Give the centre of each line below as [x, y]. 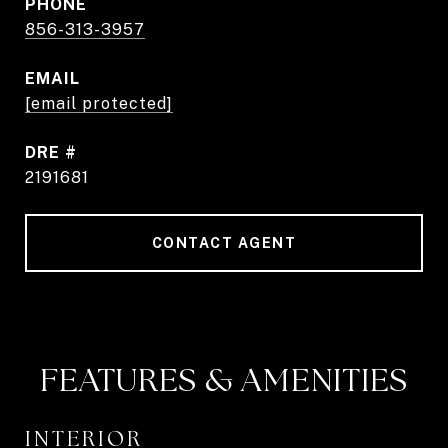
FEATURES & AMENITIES [224, 380]
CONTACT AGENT [224, 243]
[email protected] [99, 103]
